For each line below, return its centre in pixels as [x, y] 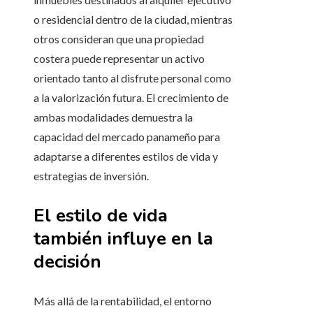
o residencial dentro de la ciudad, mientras [133, 20]
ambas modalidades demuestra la [113, 117]
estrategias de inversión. [91, 176]
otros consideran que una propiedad [119, 39]
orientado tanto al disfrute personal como [132, 78]
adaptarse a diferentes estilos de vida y [126, 156]
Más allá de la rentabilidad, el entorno [123, 301]
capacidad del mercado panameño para [127, 137]
